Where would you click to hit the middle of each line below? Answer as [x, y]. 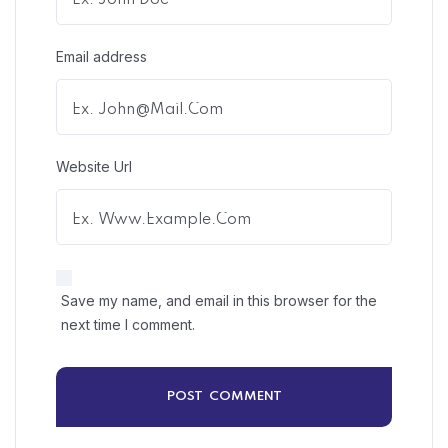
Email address [101, 56]
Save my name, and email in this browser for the [219, 300]
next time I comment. [128, 324]
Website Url [94, 166]
